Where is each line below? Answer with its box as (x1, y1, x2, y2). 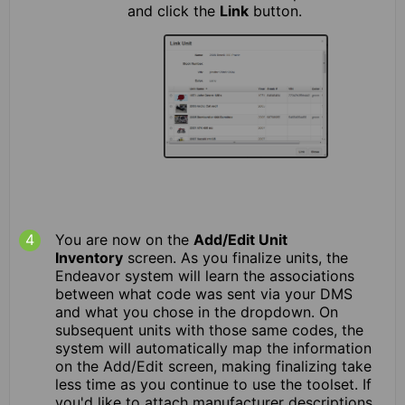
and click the (127, 2, 220, 21)
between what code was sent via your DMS (55, 285, 353, 304)
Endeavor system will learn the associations (55, 267, 354, 286)
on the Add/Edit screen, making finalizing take (55, 357, 372, 376)
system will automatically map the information (55, 339, 372, 358)
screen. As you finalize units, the (123, 249, 348, 268)
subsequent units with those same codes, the (55, 321, 363, 340)
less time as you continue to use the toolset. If (55, 375, 372, 394)
